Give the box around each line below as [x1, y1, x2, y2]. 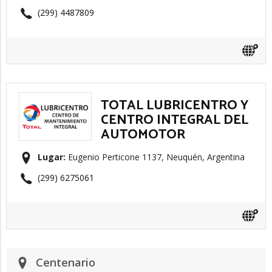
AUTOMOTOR [101, 124, 185, 146]
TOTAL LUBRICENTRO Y [101, 95, 248, 117]
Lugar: [38, 151, 66, 163]
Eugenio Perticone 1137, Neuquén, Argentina [66, 151, 245, 163]
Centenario [36, 255, 95, 270]
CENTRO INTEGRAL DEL [101, 109, 248, 131]
